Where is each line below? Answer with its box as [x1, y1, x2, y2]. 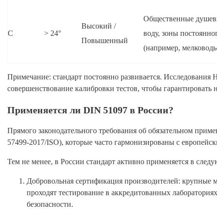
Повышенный [81, 36, 128, 45]
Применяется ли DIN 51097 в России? [7, 104, 173, 115]
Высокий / [81, 22, 116, 31]
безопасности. [27, 200, 73, 209]
